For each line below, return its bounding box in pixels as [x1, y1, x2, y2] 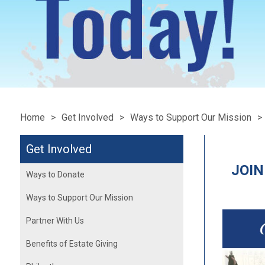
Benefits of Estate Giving [25, 239, 118, 248]
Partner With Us [25, 216, 84, 225]
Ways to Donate [25, 170, 85, 179]
